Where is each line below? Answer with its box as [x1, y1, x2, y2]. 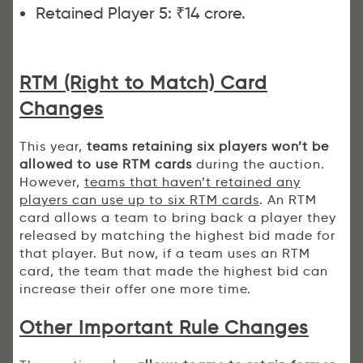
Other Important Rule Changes [19, 316, 309, 340]
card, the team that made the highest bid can [19, 263, 328, 280]
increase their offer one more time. [19, 281, 251, 297]
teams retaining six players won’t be [87, 139, 329, 155]
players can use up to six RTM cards [19, 192, 259, 208]
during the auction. [192, 156, 325, 173]
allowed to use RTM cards [19, 156, 192, 173]
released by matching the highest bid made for [19, 228, 335, 244]
